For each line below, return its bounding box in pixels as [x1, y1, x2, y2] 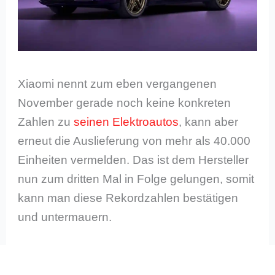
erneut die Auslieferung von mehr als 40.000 [18, 134, 251, 147]
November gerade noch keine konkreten [18, 96, 231, 109]
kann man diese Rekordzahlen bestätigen [18, 191, 239, 204]
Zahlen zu [18, 115, 74, 128]
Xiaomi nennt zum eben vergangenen [18, 77, 217, 90]
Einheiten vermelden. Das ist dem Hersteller [18, 153, 249, 166]
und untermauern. [18, 210, 112, 223]
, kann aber [179, 115, 239, 128]
